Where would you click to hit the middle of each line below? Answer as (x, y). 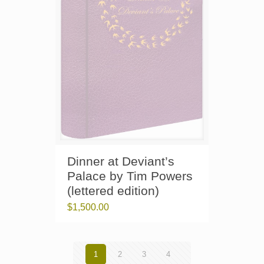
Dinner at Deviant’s (121, 161)
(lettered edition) (113, 191)
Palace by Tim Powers (130, 176)
